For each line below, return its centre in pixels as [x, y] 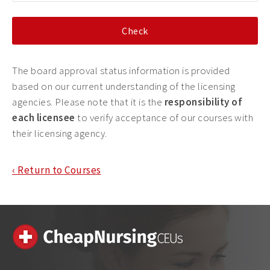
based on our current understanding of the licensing [124, 86]
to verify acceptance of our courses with [164, 118]
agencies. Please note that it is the [88, 102]
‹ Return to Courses [57, 170]
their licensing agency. [60, 133]
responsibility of [203, 102]
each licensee [44, 118]
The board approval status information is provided [121, 71]
